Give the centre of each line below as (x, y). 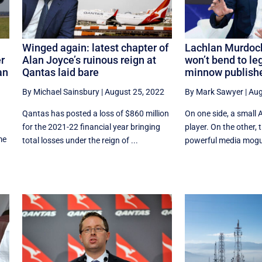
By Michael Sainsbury (61, 92)
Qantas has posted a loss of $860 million (95, 114)
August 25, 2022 (134, 92)
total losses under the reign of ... (80, 141)
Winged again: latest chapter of (95, 48)
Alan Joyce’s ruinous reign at (89, 60)
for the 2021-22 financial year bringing (91, 127)
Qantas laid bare (60, 73)
